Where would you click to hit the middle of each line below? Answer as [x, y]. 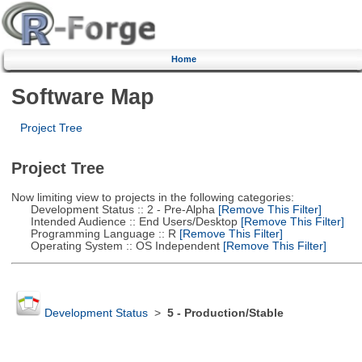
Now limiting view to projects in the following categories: [152, 197]
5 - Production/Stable [225, 314]
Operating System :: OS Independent [115, 246]
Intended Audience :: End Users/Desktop [124, 221]
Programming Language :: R [93, 234]
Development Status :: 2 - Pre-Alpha [113, 209]
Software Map [82, 96]
